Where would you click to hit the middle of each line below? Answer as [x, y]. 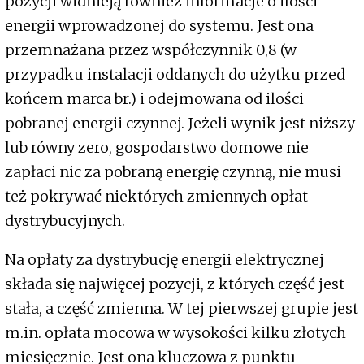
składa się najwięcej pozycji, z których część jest [175, 284]
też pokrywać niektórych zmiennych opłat [156, 197]
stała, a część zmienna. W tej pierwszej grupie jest [182, 309]
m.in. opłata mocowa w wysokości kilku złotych [175, 333]
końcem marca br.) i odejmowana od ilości [154, 99]
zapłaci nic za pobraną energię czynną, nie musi [173, 172]
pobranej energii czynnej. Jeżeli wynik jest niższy [180, 123]
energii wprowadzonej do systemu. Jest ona [159, 26]
